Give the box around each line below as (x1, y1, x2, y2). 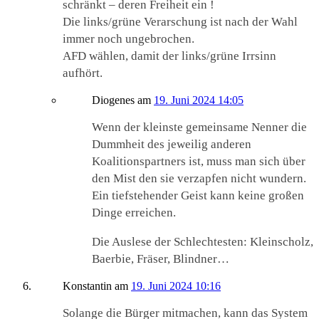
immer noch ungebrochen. (63, 32, 194, 46)
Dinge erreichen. (92, 206, 176, 220)
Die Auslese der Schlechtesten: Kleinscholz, (92, 235, 313, 249)
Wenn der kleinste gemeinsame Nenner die (92, 120, 307, 135)
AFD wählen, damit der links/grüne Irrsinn (63, 49, 276, 63)
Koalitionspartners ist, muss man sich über (92, 155, 305, 169)
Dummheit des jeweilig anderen (92, 137, 251, 152)
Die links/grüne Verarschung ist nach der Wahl (63, 15, 298, 29)
